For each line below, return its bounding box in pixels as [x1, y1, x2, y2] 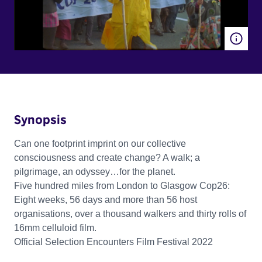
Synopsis [14, 111, 67, 127]
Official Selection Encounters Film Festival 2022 [14, 236, 213, 247]
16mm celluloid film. [14, 222, 96, 233]
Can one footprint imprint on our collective [14, 138, 186, 149]
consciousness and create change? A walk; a [14, 152, 200, 163]
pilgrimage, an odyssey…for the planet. [14, 166, 175, 177]
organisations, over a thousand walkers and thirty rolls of [14, 208, 246, 219]
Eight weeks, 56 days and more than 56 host [14, 194, 197, 205]
